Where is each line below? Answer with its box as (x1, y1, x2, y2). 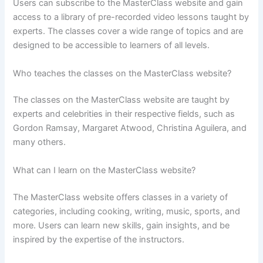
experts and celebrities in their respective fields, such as (13, 109, 235, 120)
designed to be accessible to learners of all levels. (13, 40, 210, 51)
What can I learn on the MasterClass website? (13, 164, 196, 176)
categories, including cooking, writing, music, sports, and (13, 205, 241, 217)
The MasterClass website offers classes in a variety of (13, 191, 228, 203)
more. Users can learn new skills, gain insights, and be (13, 220, 230, 231)
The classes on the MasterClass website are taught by (13, 95, 230, 106)
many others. (13, 137, 66, 148)
